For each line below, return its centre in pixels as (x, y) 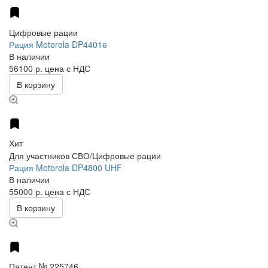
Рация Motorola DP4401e (58, 45)
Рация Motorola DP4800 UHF (66, 168)
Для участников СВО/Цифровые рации (85, 156)
